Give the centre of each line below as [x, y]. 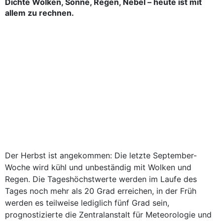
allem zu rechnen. [39, 13]
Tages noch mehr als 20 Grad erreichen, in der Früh [101, 191]
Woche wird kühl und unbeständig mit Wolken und [98, 167]
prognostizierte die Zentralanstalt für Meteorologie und [108, 215]
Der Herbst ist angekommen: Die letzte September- [101, 155]
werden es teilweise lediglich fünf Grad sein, [87, 203]
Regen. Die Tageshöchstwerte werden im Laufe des [101, 179]
